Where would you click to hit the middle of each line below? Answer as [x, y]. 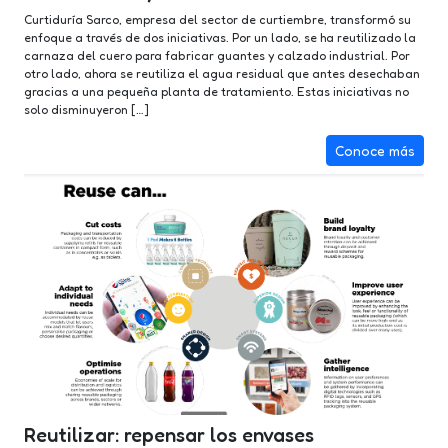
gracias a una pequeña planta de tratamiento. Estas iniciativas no [216, 92]
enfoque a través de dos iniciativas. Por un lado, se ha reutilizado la [220, 38]
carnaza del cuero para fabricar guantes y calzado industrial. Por [217, 56]
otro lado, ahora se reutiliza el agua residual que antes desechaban [222, 74]
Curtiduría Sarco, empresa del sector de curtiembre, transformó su [217, 20]
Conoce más [375, 151]
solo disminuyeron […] [86, 110]
